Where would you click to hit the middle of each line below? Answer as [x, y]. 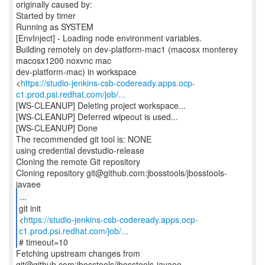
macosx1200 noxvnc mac [64, 60]
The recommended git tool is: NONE [84, 139]
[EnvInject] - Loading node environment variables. [109, 38]
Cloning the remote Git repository [78, 161]
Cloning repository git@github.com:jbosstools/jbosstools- [122, 173]
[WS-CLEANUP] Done [57, 128]
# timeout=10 [43, 242]
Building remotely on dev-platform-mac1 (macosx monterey [127, 49]
